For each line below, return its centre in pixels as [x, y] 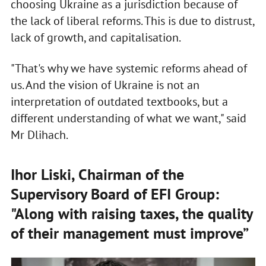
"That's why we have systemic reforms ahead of [129, 68]
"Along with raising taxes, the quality [131, 213]
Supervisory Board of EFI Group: [115, 194]
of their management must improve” [129, 233]
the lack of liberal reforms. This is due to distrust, [132, 20]
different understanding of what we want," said [128, 118]
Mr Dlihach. [39, 134]
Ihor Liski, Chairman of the [97, 174]
